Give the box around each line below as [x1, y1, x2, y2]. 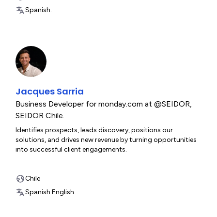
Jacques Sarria [15, 85, 84, 97]
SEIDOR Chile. [15, 111, 64, 120]
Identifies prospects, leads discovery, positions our [15, 126, 173, 134]
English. [52, 188, 76, 196]
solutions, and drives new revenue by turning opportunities [15, 136, 197, 144]
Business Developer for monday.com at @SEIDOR [15, 99, 190, 108]
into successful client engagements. [15, 145, 127, 154]
